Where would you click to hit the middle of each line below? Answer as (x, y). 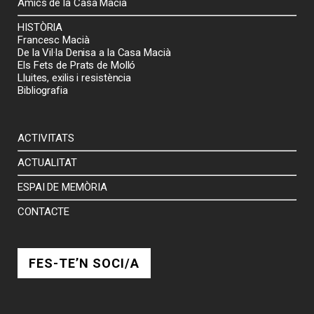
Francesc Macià (54, 40)
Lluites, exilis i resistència (75, 78)
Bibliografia (43, 90)
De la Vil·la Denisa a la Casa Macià (94, 53)
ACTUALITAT (47, 163)
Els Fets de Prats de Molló (77, 65)
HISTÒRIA (40, 27)
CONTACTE (44, 212)
